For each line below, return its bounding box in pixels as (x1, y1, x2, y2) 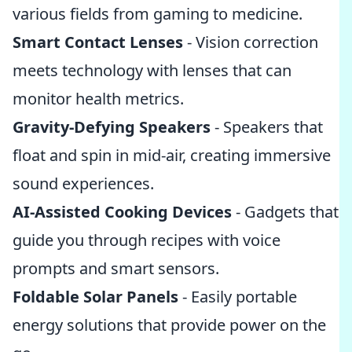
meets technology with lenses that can (13, 60, 291, 81)
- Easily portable (178, 286, 297, 307)
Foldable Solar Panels (13, 286, 178, 307)
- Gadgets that (232, 201, 339, 222)
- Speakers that (211, 116, 323, 137)
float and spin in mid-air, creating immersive (13, 145, 331, 166)
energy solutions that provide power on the (13, 314, 326, 335)
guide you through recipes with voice (13, 229, 280, 251)
